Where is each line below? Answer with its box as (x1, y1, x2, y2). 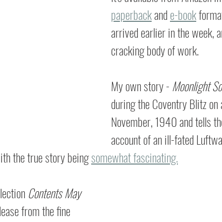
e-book (170, 5, 196, 23)
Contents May (28, 184, 83, 202)
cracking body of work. (111, 41, 199, 59)
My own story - (111, 77, 172, 95)
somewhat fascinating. (91, 148, 178, 166)
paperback (111, 5, 152, 23)
